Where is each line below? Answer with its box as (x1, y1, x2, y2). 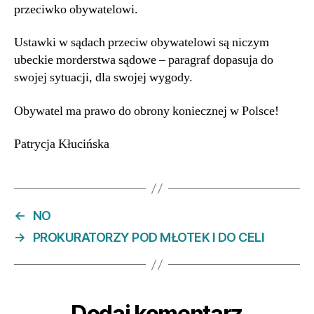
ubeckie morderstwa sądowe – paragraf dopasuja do (14, 52, 273, 69)
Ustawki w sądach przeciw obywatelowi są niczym (14, 34, 269, 51)
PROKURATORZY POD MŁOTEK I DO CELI (32, 230, 265, 245)
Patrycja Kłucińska (14, 136, 109, 153)
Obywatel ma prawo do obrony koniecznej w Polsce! (14, 102, 279, 119)
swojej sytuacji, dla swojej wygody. (14, 69, 193, 86)
